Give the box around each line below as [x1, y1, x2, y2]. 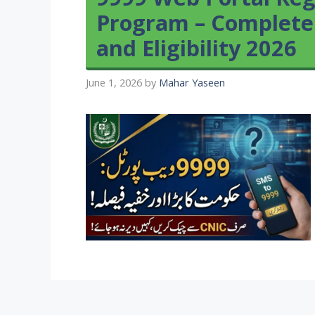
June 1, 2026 [86, 76, 142, 90]
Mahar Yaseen [159, 76, 225, 90]
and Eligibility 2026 [96, 33, 297, 63]
